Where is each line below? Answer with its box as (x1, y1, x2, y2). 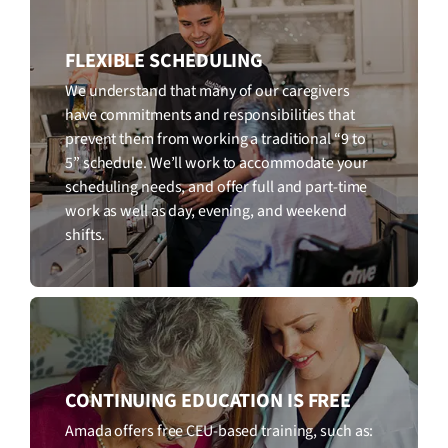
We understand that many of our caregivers (65, 79, 350, 102)
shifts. (65, 223, 106, 246)
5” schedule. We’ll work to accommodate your (65, 151, 368, 174)
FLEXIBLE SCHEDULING (65, 46, 264, 75)
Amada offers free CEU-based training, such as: (65, 419, 374, 442)
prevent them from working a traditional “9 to (65, 127, 366, 150)
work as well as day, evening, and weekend (65, 199, 347, 222)
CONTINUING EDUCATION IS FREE (65, 386, 352, 415)
